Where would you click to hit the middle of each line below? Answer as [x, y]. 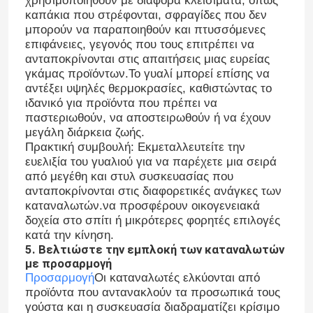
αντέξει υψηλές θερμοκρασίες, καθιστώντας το [148, 89]
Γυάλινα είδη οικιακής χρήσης [105, 81]
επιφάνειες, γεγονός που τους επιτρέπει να [139, 45]
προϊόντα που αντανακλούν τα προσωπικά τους [152, 293]
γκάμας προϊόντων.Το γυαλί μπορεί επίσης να [147, 74]
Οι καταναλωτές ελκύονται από [177, 278]
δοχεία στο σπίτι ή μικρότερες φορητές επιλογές [152, 221]
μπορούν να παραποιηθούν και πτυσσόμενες [145, 30]
